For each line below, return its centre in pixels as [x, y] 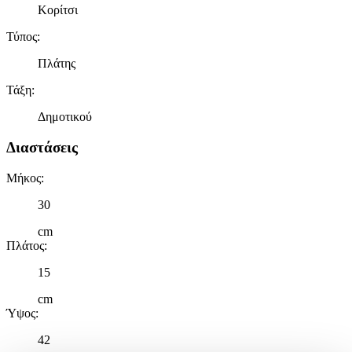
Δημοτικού [65, 117]
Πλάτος [25, 245]
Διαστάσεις [42, 147]
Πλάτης [57, 64]
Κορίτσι [58, 10]
